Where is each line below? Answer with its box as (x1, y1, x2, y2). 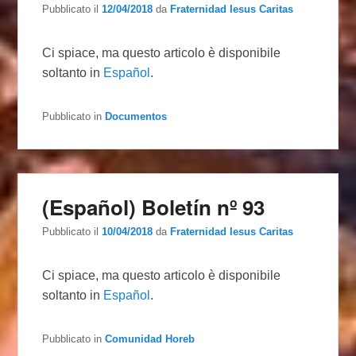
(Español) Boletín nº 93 (42, 192, 265, 222)
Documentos (105, 110, 168, 122)
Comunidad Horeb (105, 332, 195, 345)
